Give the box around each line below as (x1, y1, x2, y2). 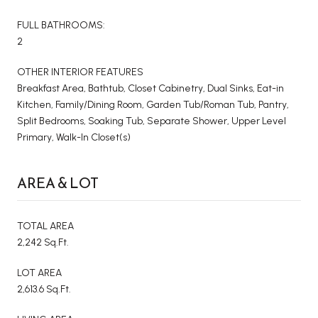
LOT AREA (17, 266, 62, 279)
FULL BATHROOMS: (17, 18, 105, 31)
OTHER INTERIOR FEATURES (17, 65, 143, 78)
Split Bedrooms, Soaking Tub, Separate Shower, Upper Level (17, 114, 286, 127)
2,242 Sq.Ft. (17, 236, 69, 248)
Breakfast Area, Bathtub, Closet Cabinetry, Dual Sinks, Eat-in (17, 82, 284, 94)
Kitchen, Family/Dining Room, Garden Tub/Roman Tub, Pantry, (17, 98, 289, 111)
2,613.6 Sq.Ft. (17, 283, 71, 295)
